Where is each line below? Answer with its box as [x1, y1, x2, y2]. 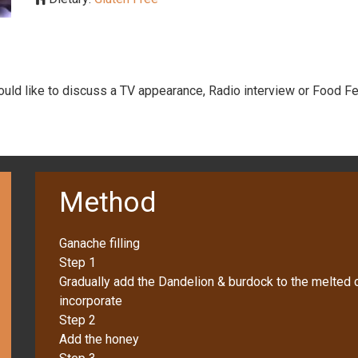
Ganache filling [59, 235, 140, 251]
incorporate [59, 292, 122, 308]
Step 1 [59, 254, 96, 270]
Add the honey [59, 331, 139, 347]
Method [59, 185, 156, 219]
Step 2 [59, 312, 96, 328]
